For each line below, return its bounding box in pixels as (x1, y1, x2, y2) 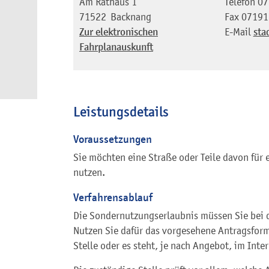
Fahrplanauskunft (79, 41, 153, 54)
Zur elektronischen (79, 26, 158, 39)
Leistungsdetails (73, 103, 169, 121)
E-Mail (224, 26, 251, 38)
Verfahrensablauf (73, 190, 153, 205)
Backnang (110, 11, 151, 23)
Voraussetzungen (73, 132, 152, 147)
